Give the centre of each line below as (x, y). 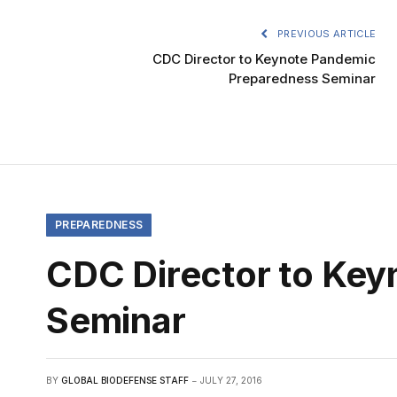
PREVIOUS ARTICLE (325, 33)
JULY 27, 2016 (231, 380)
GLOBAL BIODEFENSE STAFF (125, 380)
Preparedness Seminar (303, 78)
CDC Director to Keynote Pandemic (265, 58)
